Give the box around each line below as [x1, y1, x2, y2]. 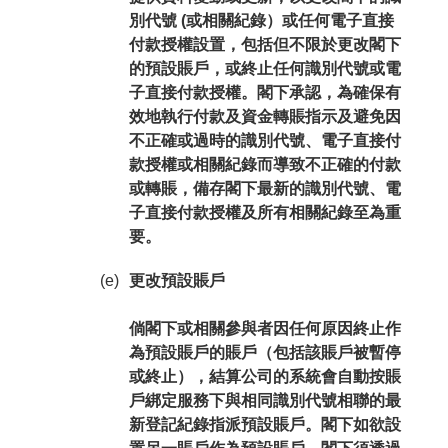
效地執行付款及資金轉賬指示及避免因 [128, 108, 401, 125]
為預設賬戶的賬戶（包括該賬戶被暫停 [128, 344, 401, 361]
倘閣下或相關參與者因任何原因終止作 [128, 320, 401, 337]
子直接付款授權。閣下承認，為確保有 [128, 84, 401, 101]
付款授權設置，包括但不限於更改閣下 [128, 36, 401, 53]
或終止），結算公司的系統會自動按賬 [128, 368, 401, 385]
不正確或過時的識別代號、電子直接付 [128, 132, 401, 149]
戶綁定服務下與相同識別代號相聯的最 [128, 392, 401, 409]
